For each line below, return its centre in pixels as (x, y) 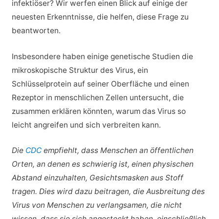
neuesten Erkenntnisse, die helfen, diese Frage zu (100, 17)
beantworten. (36, 30)
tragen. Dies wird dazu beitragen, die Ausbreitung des (108, 192)
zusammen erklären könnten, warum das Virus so (99, 111)
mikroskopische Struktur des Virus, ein (80, 70)
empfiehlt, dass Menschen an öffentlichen (117, 151)
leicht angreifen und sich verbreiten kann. (86, 125)
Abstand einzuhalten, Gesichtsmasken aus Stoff (97, 178)
